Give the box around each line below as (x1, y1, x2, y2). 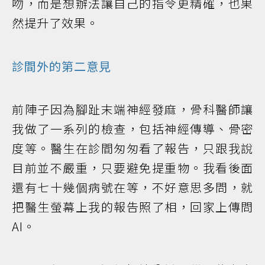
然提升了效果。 (12, 14, 99, 31)
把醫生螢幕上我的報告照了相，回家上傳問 (12, 198, 253, 215)
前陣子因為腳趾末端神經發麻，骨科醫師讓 (12, 100, 253, 118)
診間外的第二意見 (12, 57, 111, 75)
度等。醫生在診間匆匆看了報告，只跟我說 (12, 139, 253, 157)
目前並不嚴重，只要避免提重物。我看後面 (12, 159, 253, 176)
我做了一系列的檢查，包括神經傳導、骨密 (12, 119, 253, 137)
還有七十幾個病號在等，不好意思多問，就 (12, 178, 253, 196)
